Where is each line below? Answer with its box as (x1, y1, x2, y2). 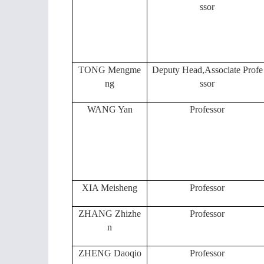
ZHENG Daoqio (78, 248, 141, 258)
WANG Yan (87, 104, 133, 114)
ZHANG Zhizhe (78, 209, 141, 219)
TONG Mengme (78, 65, 141, 75)
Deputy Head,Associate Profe (151, 65, 263, 75)
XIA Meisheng (82, 183, 137, 193)
